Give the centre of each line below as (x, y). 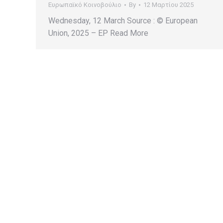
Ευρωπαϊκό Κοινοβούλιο (85, 5)
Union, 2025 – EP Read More (98, 33)
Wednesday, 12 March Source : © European (123, 21)
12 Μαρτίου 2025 (168, 5)
